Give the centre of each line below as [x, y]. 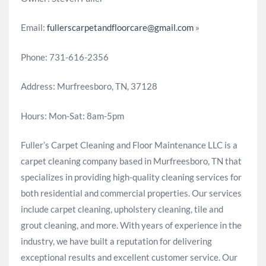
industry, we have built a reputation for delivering [116, 241]
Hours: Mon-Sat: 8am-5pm [72, 115]
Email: [34, 27]
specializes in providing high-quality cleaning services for [131, 177]
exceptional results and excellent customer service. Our [129, 257]
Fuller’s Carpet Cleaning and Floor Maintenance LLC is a [129, 145]
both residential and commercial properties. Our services [131, 193]
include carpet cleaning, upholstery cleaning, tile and [122, 209]
